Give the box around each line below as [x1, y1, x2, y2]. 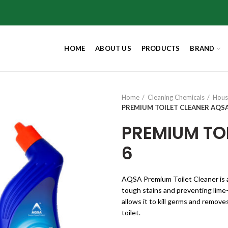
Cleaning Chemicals [148, 93, 205, 101]
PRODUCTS [141, 44, 180, 52]
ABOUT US [95, 44, 131, 52]
